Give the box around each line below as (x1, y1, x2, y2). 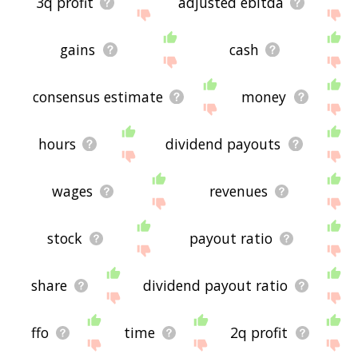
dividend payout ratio (143, 276, 288, 296)
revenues (209, 181, 268, 201)
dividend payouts (165, 134, 281, 154)
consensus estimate (32, 87, 163, 107)
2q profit (230, 323, 288, 343)
